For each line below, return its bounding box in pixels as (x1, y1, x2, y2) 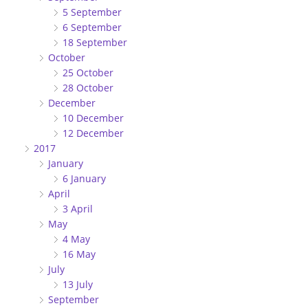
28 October (68, 80, 113, 94)
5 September (68, 5, 122, 19)
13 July (68, 277, 93, 291)
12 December (68, 126, 124, 140)
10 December (68, 111, 124, 124)
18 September (68, 35, 127, 49)
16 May (68, 247, 96, 261)
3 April (68, 201, 93, 215)
